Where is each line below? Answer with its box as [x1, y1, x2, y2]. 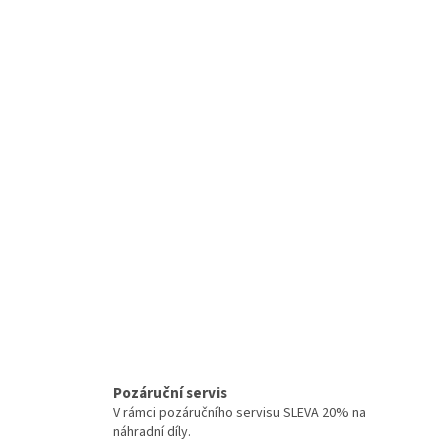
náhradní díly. [112, 421, 191, 442]
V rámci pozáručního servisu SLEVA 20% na [112, 402, 366, 423]
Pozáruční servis [112, 381, 227, 404]
